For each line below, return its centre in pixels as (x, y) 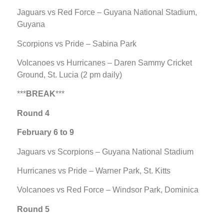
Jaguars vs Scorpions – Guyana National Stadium (105, 151)
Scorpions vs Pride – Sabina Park (77, 43)
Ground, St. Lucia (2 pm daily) (69, 74)
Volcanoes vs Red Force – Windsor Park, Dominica (108, 190)
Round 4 (33, 113)
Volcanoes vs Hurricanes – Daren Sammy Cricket (104, 62)
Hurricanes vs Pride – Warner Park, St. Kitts (94, 170)
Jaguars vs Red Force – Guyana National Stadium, (107, 12)
